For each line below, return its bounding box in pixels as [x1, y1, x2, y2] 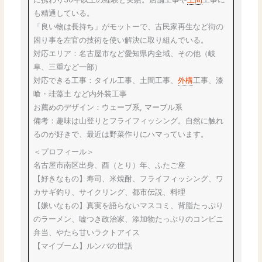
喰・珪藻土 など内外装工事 [33, 89, 127, 99]
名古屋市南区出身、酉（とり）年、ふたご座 [33, 160, 186, 170]
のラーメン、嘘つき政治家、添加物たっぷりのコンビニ [33, 214, 224, 223]
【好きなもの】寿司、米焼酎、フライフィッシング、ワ [33, 174, 224, 183]
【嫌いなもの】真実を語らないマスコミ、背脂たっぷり [33, 201, 224, 210]
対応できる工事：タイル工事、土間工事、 [33, 76, 178, 85]
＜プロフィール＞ [33, 147, 95, 156]
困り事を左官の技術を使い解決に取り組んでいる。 [33, 36, 209, 45]
